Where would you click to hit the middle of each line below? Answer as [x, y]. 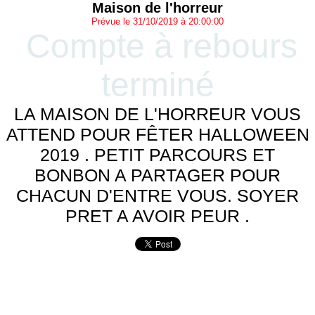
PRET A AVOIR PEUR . [157, 216]
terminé [157, 85]
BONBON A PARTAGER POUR [157, 175]
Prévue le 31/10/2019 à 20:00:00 [157, 21]
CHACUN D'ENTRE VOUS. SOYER [157, 195]
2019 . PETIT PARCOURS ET [157, 155]
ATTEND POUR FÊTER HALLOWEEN [157, 134]
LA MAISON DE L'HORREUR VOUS [157, 114]
